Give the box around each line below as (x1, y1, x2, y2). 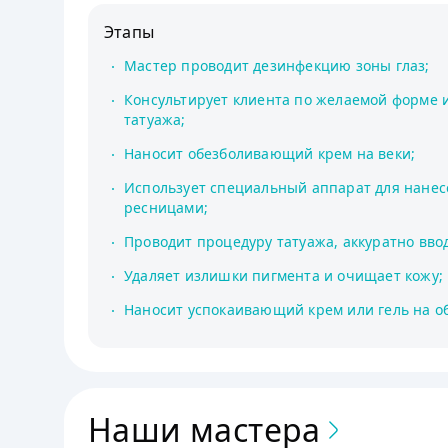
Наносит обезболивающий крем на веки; (124, 144, 416, 163)
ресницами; (124, 198, 208, 217)
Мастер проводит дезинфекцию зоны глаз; (124, 56, 430, 75)
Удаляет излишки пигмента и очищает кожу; (124, 266, 443, 285)
